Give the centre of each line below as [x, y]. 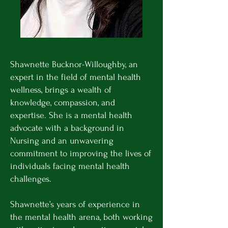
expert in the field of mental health [76, 77]
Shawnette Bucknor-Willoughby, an [74, 64]
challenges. [31, 179]
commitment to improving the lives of [81, 153]
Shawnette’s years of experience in [75, 204]
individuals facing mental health [70, 166]
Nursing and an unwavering [62, 140]
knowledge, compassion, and [63, 102]
